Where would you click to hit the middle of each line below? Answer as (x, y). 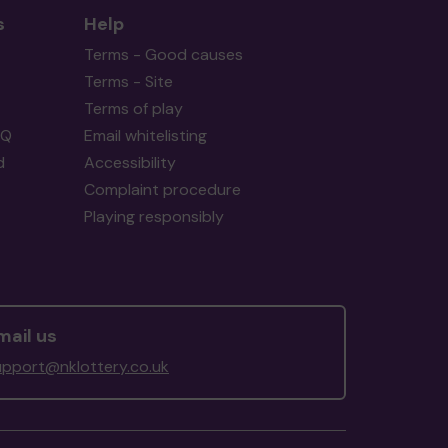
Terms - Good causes (163, 54)
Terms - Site (128, 81)
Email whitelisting (145, 135)
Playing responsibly (153, 216)
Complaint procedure (162, 189)
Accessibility (129, 162)
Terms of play (133, 108)
